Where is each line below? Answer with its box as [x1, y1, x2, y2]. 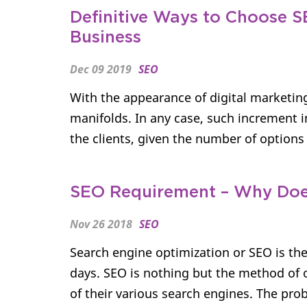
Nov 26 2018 [70, 217, 132, 232]
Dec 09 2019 [70, 62, 132, 77]
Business [70, 29, 141, 46]
